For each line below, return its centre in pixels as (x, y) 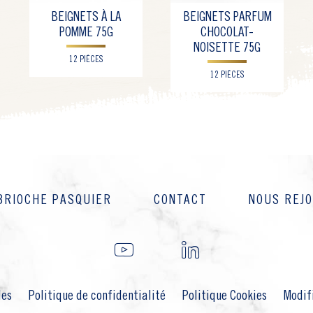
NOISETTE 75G (227, 48)
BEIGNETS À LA (86, 17)
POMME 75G (86, 33)
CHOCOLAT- (227, 33)
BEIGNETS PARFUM (227, 17)
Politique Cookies (225, 296)
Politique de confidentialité (97, 296)
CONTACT (180, 201)
